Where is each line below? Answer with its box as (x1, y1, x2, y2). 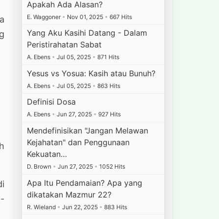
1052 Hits (98, 162, 126, 170)
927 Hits (97, 110, 121, 118)
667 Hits (108, 13, 132, 21)
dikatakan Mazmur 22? (27, 189, 112, 199)
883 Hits (103, 203, 128, 211)
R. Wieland (27, 203, 58, 211)
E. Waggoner (27, 13, 63, 21)
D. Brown (27, 162, 53, 170)
